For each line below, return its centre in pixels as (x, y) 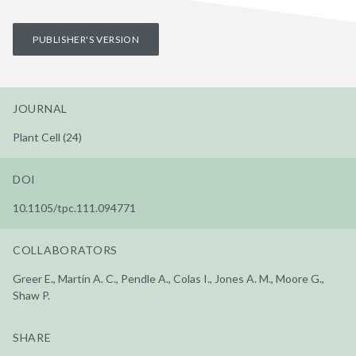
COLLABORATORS (66, 250)
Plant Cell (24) (47, 137)
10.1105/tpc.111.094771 (74, 207)
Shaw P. (31, 295)
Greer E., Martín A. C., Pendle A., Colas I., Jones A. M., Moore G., (168, 278)
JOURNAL (40, 108)
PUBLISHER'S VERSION (86, 39)
